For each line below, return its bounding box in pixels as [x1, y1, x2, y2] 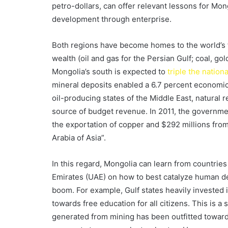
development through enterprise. [52, 14, 172, 24]
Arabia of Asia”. [52, 133, 106, 143]
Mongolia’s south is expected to [52, 67, 167, 77]
